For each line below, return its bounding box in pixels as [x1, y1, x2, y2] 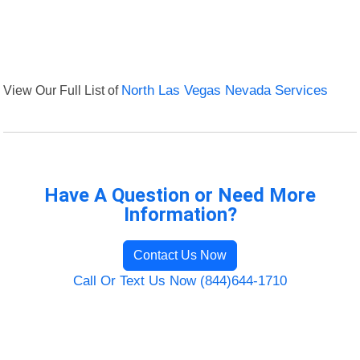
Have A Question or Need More [44, 184, 316, 207]
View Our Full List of [3, 83, 122, 98]
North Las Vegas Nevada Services [121, 83, 329, 99]
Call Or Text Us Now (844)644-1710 [73, 273, 287, 289]
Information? [123, 203, 237, 227]
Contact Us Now [133, 248, 227, 263]
